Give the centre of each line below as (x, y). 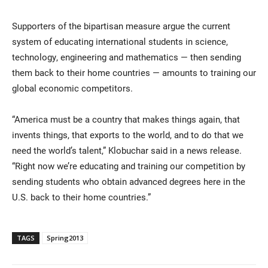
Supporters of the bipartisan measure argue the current (121, 26)
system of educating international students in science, (120, 42)
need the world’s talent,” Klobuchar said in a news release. (127, 150)
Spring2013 (65, 238)
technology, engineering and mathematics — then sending (127, 57)
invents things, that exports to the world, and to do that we (128, 135)
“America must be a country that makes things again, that (126, 119)
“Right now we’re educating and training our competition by (129, 166)
